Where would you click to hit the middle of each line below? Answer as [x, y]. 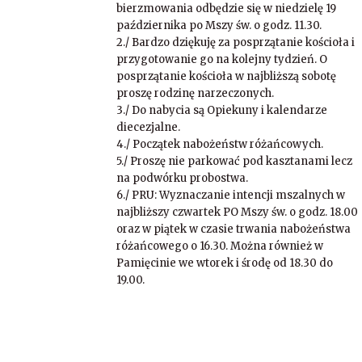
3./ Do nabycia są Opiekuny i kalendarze [222, 110]
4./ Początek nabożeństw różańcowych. [220, 144]
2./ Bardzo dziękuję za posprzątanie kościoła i [236, 42]
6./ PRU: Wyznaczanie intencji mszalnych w [231, 195]
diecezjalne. [148, 127]
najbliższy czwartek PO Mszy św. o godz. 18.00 [237, 212]
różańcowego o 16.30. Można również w [220, 246]
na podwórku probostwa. [182, 178]
